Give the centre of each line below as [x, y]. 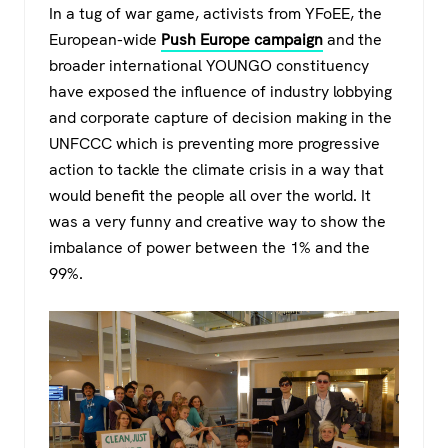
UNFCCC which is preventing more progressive [214, 144]
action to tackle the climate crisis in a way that [216, 170]
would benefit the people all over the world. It [210, 196]
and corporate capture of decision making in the [220, 118]
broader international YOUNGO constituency [209, 66]
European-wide [105, 40]
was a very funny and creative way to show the [217, 222]
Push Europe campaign [242, 40]
